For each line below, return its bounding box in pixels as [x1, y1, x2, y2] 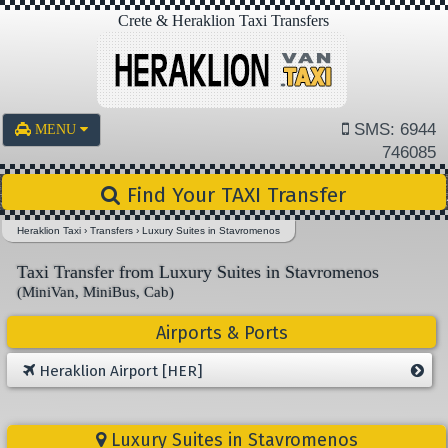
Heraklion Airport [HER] [34, 362, 203, 381]
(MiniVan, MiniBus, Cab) [17, 284, 175, 300]
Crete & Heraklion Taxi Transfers [118, 12, 330, 29]
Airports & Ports [155, 322, 288, 344]
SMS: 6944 [348, 120, 436, 139]
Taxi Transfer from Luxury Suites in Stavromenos [17, 262, 380, 282]
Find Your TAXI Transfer [121, 182, 347, 208]
